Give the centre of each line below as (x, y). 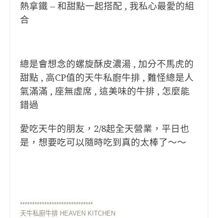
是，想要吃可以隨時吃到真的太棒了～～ (103, 142)
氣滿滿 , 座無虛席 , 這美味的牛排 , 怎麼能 (105, 91)
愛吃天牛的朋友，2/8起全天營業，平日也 (105, 129)
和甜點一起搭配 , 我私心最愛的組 (126, 6)
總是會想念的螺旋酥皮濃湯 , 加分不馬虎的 (107, 64)
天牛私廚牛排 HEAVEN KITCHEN (68, 213)
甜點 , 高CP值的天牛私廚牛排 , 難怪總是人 (107, 78)
